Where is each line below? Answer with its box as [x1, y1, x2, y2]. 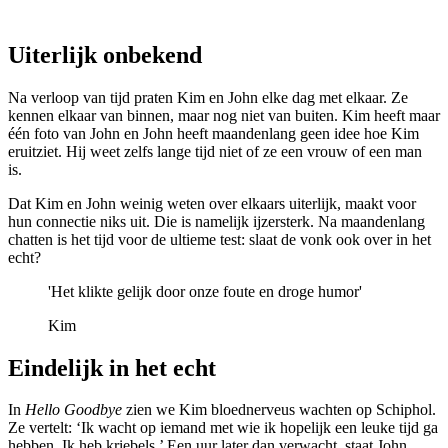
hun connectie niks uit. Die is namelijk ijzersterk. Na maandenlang [8, 212, 425, 230]
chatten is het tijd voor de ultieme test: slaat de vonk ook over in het [8, 230, 431, 248]
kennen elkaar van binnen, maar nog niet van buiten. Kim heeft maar [8, 106, 440, 124]
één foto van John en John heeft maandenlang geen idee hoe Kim [8, 124, 419, 142]
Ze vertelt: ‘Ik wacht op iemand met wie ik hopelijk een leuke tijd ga [8, 419, 438, 437]
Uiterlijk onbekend [8, 41, 202, 68]
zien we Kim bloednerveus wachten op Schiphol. [122, 401, 436, 419]
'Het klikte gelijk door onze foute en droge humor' [48, 282, 362, 300]
